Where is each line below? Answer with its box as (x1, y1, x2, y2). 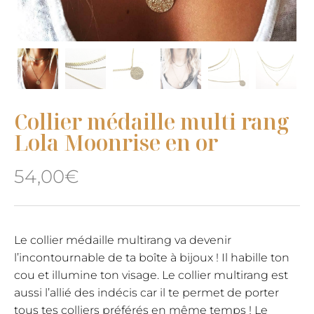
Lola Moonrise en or (14, 128, 218, 158)
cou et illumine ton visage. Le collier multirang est (14, 268, 288, 282)
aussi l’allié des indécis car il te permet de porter (14, 286, 279, 300)
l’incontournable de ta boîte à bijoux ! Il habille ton (14, 251, 289, 265)
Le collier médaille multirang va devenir (14, 233, 231, 247)
